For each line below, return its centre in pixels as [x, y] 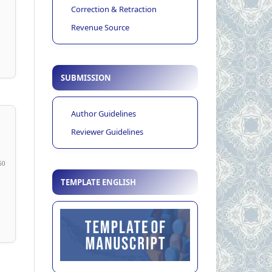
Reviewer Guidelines [107, 132]
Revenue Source [100, 27]
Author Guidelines [104, 114]
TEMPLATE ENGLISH [98, 182]
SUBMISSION [86, 78]
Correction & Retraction [114, 9]
